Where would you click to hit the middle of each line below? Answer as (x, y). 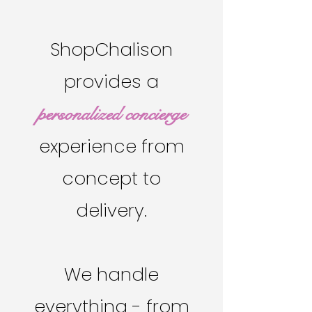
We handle (111, 274)
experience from (111, 146)
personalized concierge (111, 114)
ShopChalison (111, 49)
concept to (111, 178)
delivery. (111, 210)
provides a (111, 81)
